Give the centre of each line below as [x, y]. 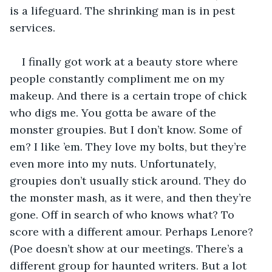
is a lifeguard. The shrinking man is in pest [124, 10]
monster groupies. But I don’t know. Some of [127, 129]
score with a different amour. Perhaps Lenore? [133, 231]
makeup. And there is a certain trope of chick [130, 95]
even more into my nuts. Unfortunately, [114, 163]
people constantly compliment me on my [119, 78]
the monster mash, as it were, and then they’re [132, 197]
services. [32, 27]
